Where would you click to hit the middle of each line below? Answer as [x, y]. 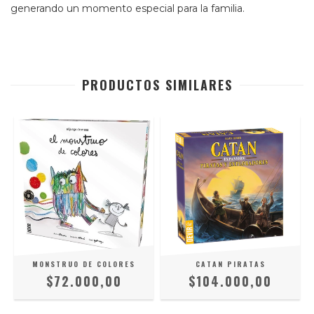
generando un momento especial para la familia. [128, 8]
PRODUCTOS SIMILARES [157, 85]
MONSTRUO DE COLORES [84, 264]
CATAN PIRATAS [230, 264]
